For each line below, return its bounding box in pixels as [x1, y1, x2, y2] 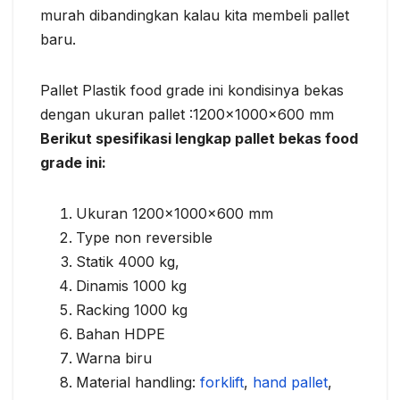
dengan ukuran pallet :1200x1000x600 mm [40, 105, 334, 124]
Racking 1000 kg [76, 301, 187, 320]
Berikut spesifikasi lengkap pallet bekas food [40, 129, 358, 148]
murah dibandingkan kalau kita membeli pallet [40, 6, 349, 25]
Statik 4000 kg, [76, 253, 179, 271]
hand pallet [253, 373, 328, 392]
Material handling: [76, 373, 200, 392]
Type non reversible [76, 229, 212, 247]
